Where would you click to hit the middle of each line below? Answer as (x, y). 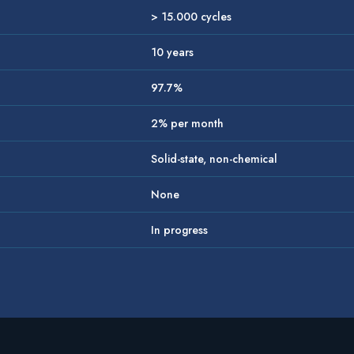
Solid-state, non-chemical (214, 159)
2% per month (187, 124)
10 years (172, 53)
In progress (179, 230)
